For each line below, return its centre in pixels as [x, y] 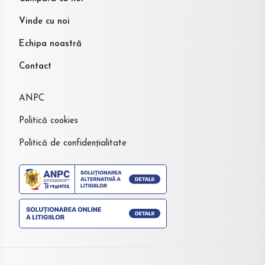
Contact [35, 66]
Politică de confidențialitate [73, 143]
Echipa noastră [50, 44]
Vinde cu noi [44, 21]
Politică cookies [49, 121]
